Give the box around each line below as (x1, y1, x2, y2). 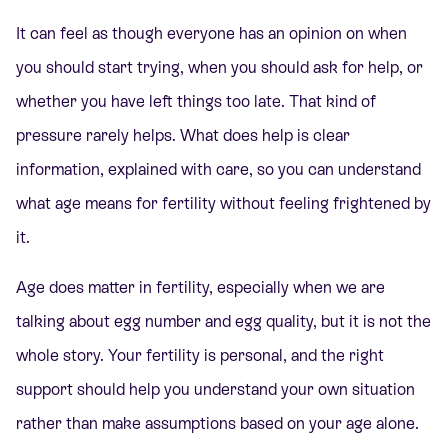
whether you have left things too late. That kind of (16, 92, 376, 112)
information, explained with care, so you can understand (16, 160, 421, 180)
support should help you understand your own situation (16, 380, 415, 400)
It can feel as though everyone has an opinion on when (16, 24, 407, 44)
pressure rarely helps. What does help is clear (16, 126, 350, 146)
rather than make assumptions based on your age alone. (16, 414, 419, 434)
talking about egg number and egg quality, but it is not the (16, 312, 431, 332)
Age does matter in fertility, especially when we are (16, 278, 385, 298)
